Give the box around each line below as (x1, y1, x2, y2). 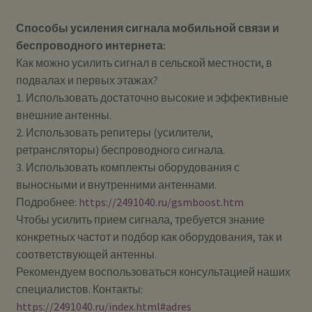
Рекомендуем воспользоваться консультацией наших (15, 265, 290, 279)
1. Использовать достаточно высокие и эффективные (15, 91, 288, 105)
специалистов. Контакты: (15, 282, 143, 297)
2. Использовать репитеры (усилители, (15, 125, 213, 140)
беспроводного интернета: (15, 38, 166, 53)
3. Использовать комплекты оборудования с (15, 160, 240, 175)
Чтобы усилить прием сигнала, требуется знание (15, 212, 265, 227)
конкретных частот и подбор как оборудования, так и (15, 230, 282, 244)
